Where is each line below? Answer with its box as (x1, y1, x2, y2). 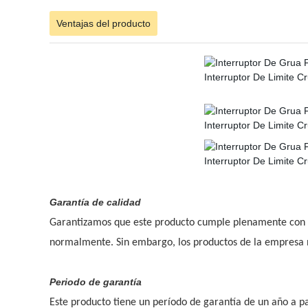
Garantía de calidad (49, 197, 141, 208)
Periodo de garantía (49, 276, 142, 287)
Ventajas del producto (56, 18, 151, 29)
